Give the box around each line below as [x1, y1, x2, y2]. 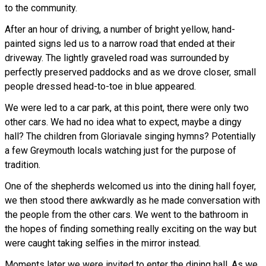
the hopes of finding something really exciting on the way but [5, 223, 256, 235]
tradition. [5, 159, 40, 171]
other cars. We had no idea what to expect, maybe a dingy [5, 116, 242, 128]
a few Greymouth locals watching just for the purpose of [5, 145, 236, 157]
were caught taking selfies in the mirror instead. [5, 237, 201, 249]
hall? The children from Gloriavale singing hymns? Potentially [5, 131, 256, 142]
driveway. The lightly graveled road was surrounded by [5, 52, 229, 64]
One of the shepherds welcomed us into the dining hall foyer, [5, 180, 256, 192]
